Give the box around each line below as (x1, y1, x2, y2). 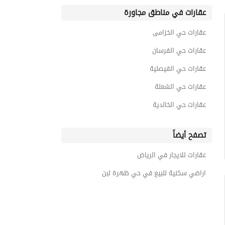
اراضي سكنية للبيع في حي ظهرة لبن (102, 166, 206, 180)
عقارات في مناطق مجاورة (124, 5, 206, 20)
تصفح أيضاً (173, 128, 206, 143)
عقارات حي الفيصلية (150, 62, 206, 75)
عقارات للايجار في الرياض (137, 148, 206, 162)
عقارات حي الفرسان (152, 44, 206, 57)
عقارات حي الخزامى (153, 26, 206, 39)
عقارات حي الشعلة (155, 80, 206, 93)
